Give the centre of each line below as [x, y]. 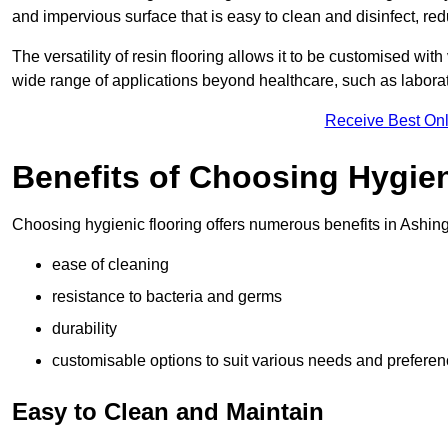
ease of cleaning [110, 265]
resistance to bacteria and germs [167, 297]
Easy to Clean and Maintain [168, 412]
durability [84, 329]
